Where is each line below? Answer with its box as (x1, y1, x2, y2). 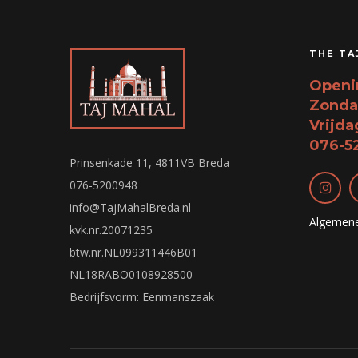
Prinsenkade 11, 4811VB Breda (70, 154, 229, 170)
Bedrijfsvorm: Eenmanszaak (70, 288, 214, 304)
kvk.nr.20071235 (70, 221, 153, 237)
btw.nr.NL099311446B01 (70, 244, 197, 260)
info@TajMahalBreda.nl (70, 199, 191, 215)
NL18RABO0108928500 (70, 266, 193, 282)
